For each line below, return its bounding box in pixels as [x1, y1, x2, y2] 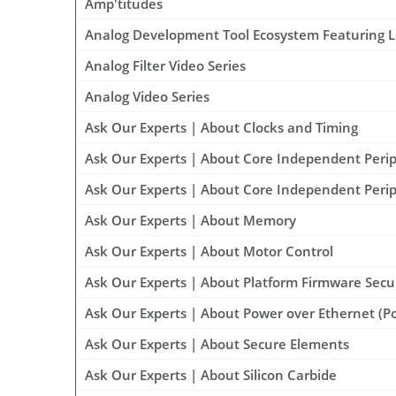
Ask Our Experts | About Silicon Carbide [85, 366, 337, 385]
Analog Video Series [85, 88, 209, 106]
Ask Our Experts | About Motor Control [85, 242, 333, 261]
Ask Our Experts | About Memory [85, 211, 296, 230]
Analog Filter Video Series [85, 57, 246, 75]
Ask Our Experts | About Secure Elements [85, 335, 349, 354]
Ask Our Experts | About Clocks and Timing [85, 118, 358, 137]
